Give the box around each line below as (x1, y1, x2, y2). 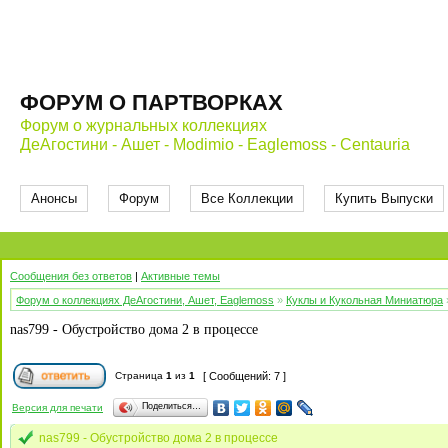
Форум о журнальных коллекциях (20, 117, 267, 134)
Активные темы (141, 270, 220, 282)
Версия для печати (12, 402, 103, 413)
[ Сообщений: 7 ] (200, 370, 289, 382)
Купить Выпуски (335, 191, 433, 206)
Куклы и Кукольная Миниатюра (286, 294, 443, 306)
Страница (112, 370, 166, 381)
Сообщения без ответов (10, 270, 132, 282)
